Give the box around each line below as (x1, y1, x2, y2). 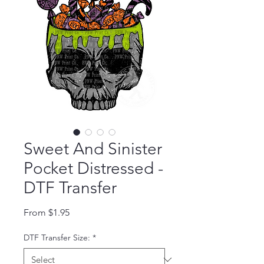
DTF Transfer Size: (24, 232, 90, 243)
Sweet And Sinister (24, 139, 162, 159)
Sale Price (69, 206, 110, 218)
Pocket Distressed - (24, 159, 163, 179)
